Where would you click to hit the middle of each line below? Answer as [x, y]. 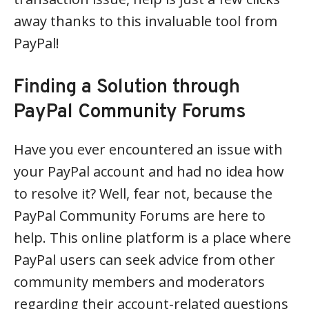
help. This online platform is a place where [152, 238]
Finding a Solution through [127, 88]
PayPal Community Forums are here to [140, 216]
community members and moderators [139, 282]
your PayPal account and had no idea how [149, 171]
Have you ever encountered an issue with [148, 149]
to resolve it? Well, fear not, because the [143, 193]
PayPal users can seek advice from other [144, 260]
